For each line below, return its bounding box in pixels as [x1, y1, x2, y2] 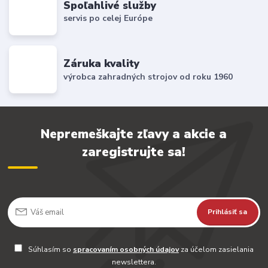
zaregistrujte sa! [82, 143, 186, 160]
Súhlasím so [26, 245, 73, 255]
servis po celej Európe [63, 13, 153, 25]
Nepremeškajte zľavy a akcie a [41, 125, 227, 142]
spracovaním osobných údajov [72, 245, 179, 255]
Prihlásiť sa [208, 206, 248, 217]
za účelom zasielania [178, 245, 254, 255]
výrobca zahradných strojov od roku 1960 [63, 71, 233, 83]
